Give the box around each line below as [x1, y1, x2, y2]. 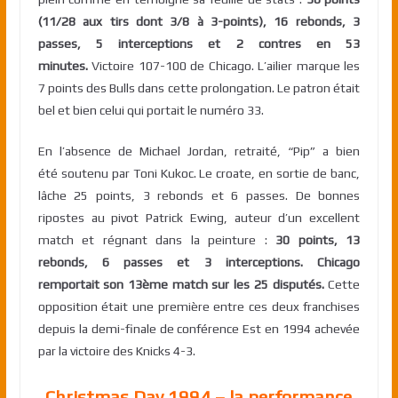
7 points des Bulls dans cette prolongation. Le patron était [37, 81, 361, 96]
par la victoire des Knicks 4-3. [37, 344, 195, 359]
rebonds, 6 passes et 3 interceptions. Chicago [37, 255, 361, 270]
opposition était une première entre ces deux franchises [37, 299, 361, 314]
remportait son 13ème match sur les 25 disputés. [37, 277, 329, 292]
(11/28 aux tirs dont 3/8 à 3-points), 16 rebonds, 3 [37, 14, 361, 29]
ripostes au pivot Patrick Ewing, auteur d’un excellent [37, 211, 361, 226]
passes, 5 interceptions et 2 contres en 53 [37, 36, 361, 52]
